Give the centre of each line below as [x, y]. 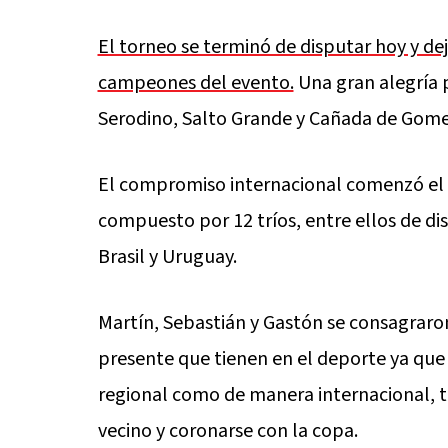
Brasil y [127, 257]
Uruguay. [199, 257]
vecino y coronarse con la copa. [229, 431]
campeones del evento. [195, 83]
